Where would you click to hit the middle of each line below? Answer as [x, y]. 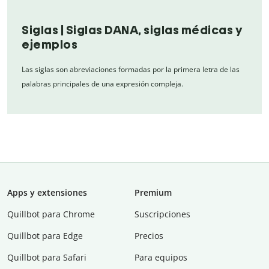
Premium [153, 192]
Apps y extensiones [47, 192]
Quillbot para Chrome [51, 214]
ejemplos [50, 44]
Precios [149, 235]
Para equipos [161, 257]
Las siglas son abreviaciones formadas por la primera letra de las [131, 69]
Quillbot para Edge [45, 235]
